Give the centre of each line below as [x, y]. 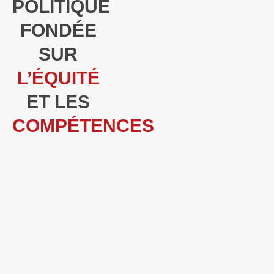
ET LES [58, 102]
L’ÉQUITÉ [58, 78]
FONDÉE [58, 30]
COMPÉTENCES [83, 126]
